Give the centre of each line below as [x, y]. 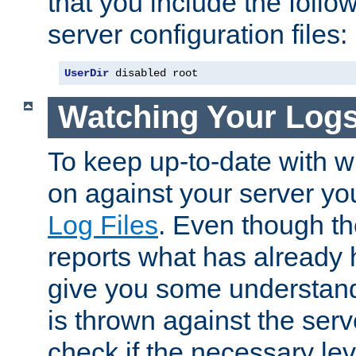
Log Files [103, 224]
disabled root [153, 73]
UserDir [87, 73]
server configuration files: [197, 34]
